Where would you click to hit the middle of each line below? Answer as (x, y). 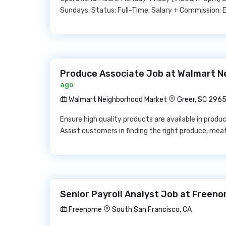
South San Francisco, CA (152, 210)
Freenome (84, 210)
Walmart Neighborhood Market (117, 100)
